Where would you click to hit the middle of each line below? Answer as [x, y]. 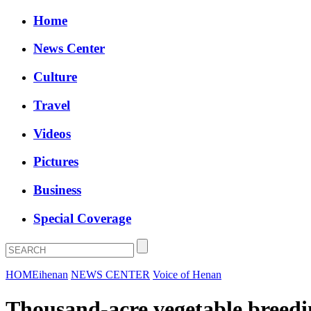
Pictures [56, 162]
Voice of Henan [187, 275]
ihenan [53, 275]
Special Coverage [82, 218]
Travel [52, 105]
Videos [52, 133]
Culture [55, 77]
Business [57, 190]
